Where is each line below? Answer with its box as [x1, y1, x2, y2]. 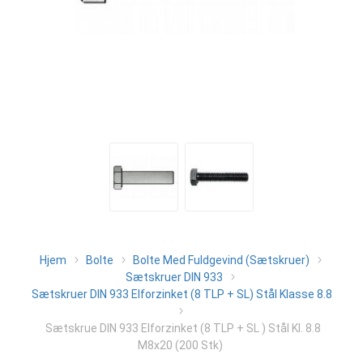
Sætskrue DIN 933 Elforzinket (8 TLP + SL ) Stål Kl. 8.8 [45, 322, 321, 335]
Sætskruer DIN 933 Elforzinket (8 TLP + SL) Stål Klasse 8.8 [31, 288, 332, 301]
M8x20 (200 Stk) [138, 339, 223, 352]
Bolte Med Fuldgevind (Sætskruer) [132, 254, 310, 267]
